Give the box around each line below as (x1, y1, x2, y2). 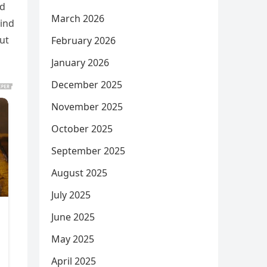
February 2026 (51, 34, 116, 47)
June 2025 (51, 210, 95, 223)
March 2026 (51, 12, 104, 25)
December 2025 (51, 78, 122, 91)
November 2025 (51, 100, 123, 113)
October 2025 (51, 122, 113, 135)
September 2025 (51, 144, 125, 157)
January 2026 (51, 56, 109, 69)
